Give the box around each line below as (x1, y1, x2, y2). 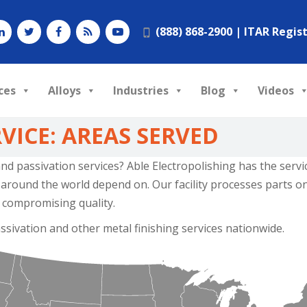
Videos (258, 83, 294, 98)
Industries (113, 83, 169, 98)
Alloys (48, 83, 81, 98)
